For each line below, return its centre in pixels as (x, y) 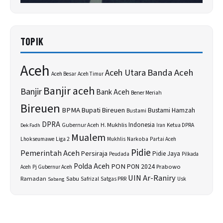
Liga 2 (63, 139)
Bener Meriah (146, 93)
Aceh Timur (91, 74)
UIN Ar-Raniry (152, 178)
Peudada (119, 154)
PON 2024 (141, 166)
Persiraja (94, 153)
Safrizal (90, 179)
